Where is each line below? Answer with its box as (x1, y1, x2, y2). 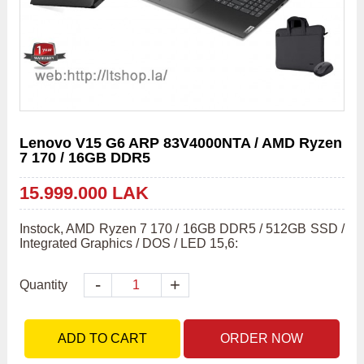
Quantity (19, 278, 67, 292)
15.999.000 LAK (19, 183, 149, 204)
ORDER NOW (220, 331, 304, 346)
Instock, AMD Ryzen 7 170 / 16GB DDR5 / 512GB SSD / (19, 222, 345, 236)
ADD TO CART (57, 331, 147, 346)
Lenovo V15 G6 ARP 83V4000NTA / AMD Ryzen (19, 135, 342, 152)
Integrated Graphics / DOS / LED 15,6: (19, 236, 238, 251)
